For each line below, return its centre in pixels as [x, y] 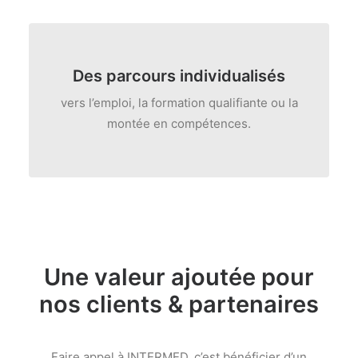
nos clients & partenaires [179, 304]
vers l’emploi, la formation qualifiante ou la [179, 103]
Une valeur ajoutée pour [179, 277]
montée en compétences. [179, 123]
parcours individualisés [196, 76]
